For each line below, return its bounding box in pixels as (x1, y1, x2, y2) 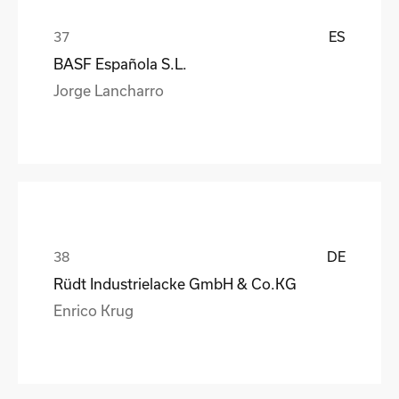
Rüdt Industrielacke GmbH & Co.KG (53, 274, 297, 292)
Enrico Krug (53, 301, 134, 319)
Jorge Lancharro (53, 81, 164, 99)
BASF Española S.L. (53, 54, 187, 72)
